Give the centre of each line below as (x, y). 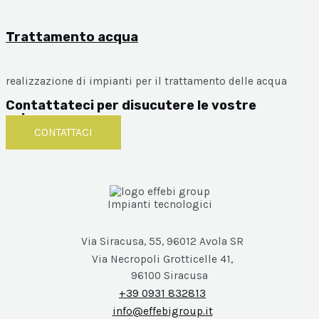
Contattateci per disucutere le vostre (131, 105)
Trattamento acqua (72, 37)
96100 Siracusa (159, 276)
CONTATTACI (63, 132)
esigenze (35, 119)
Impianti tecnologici (159, 205)
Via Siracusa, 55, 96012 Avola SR (159, 242)
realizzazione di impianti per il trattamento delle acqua (146, 82)
